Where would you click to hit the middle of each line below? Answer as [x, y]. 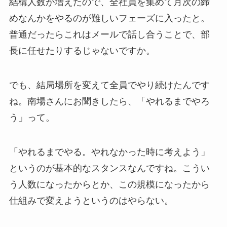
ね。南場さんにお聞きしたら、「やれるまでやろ [109, 101]
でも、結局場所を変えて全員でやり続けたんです [109, 85]
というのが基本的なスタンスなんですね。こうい [109, 168]
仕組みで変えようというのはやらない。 [91, 200]
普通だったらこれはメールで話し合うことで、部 [109, 35]
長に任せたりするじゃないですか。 [82, 51]
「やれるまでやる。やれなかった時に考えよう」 [109, 152]
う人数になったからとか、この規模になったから [109, 184]
